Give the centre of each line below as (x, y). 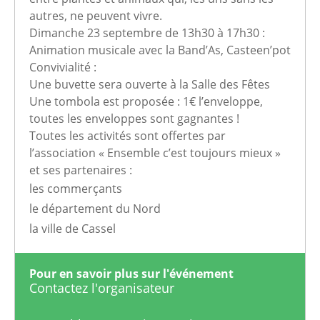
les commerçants (76, 189)
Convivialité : (63, 67)
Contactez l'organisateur (102, 288)
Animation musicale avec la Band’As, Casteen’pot (160, 50)
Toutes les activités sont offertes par (127, 136)
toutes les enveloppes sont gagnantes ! (134, 119)
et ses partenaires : (81, 170)
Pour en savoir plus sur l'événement (131, 274)
